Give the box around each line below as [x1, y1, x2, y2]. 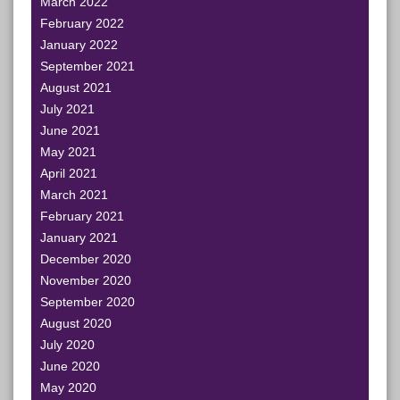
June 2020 [40, 359, 100, 373]
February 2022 [40, 16, 124, 30]
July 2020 [40, 337, 95, 352]
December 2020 [40, 252, 131, 266]
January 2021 [40, 230, 118, 245]
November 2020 [40, 273, 131, 287]
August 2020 [40, 316, 112, 330]
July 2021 [40, 102, 95, 116]
